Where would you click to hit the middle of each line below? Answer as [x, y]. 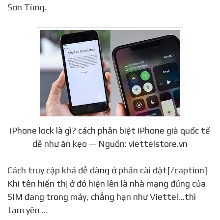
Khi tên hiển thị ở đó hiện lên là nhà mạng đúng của [107, 183]
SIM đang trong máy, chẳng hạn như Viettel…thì [102, 196]
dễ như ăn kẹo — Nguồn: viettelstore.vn [110, 143]
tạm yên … [28, 210]
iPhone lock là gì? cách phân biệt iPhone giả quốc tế [110, 130]
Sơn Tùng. [27, 7]
